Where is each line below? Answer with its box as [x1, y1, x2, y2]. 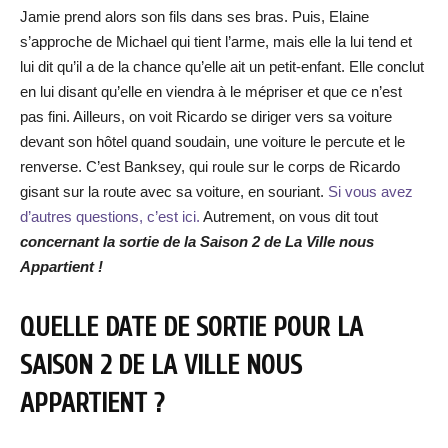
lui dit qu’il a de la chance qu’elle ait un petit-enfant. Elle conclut [20, 58, 424, 75]
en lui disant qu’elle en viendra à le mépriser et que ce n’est [20, 83, 402, 100]
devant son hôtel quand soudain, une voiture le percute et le [20, 133, 405, 150]
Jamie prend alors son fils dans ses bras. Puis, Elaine [20, 8, 369, 25]
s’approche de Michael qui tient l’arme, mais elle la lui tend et [20, 33, 412, 50]
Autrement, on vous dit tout [200, 208, 378, 225]
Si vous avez [328, 183, 413, 200]
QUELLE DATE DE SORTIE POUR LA [20, 312, 363, 343]
